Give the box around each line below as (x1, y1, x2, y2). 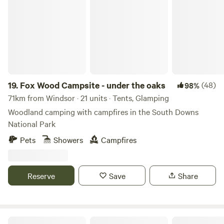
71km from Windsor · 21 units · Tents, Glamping (8, 92, 169, 103)
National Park (8, 118, 55, 129)
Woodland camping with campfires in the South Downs (8, 106, 198, 117)
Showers (53, 134, 83, 145)
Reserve (27, 170, 55, 181)
